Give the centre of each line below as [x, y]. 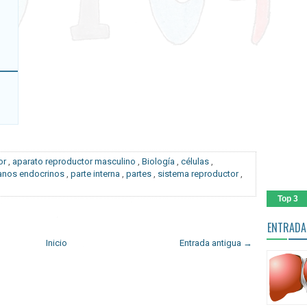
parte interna [95, 173]
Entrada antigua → [216, 243]
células [195, 161]
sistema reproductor [198, 173]
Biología [158, 161]
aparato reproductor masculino [74, 161]
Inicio [56, 243]
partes [139, 173]
